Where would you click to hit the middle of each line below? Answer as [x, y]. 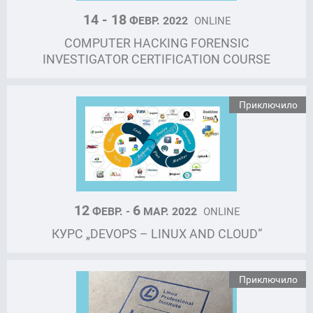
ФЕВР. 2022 [158, 21]
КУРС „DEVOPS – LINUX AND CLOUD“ [156, 234]
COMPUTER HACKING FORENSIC [156, 43]
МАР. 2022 [170, 211]
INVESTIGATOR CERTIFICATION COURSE [156, 59]
